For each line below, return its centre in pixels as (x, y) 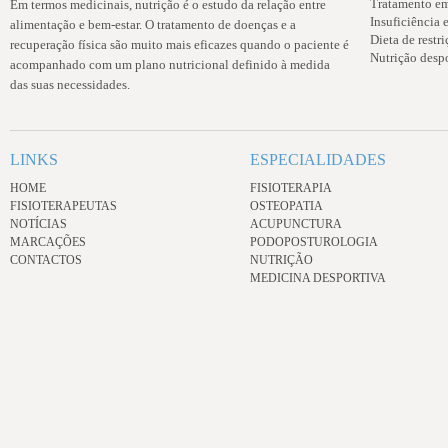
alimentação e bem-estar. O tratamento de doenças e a (153, 24)
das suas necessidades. (70, 84)
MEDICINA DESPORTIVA (318, 278)
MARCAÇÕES (48, 242)
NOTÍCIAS (38, 224)
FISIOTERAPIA (291, 188)
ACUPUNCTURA (296, 224)
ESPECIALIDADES (318, 159)
